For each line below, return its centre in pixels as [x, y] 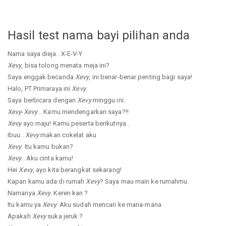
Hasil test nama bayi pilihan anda [99, 36]
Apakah [20, 216]
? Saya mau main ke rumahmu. [144, 181]
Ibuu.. [16, 135]
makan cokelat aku [68, 135]
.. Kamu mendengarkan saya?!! [83, 111]
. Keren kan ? [69, 193]
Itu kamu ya [25, 204]
